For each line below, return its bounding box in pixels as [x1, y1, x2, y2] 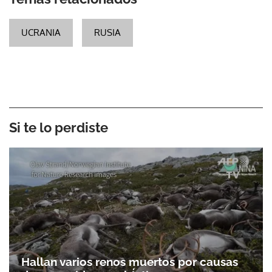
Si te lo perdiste [9, 120, 108, 136]
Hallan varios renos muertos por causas [21, 254, 238, 268]
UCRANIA [21, 27, 61, 39]
